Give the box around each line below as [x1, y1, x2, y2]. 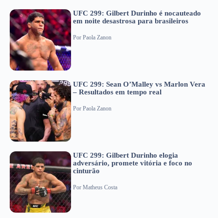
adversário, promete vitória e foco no [73, 159, 192, 167]
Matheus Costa [83, 184, 117, 191]
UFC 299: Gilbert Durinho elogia [73, 151, 178, 159]
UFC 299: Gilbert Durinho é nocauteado [73, 9, 201, 17]
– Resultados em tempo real [73, 88, 162, 96]
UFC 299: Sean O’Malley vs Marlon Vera [73, 80, 205, 88]
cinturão [73, 166, 100, 175]
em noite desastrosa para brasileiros [73, 17, 188, 25]
